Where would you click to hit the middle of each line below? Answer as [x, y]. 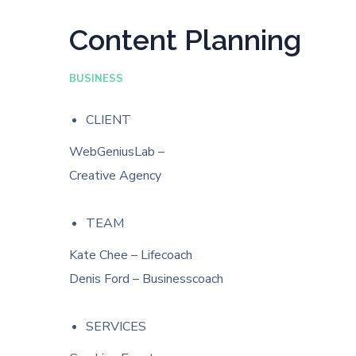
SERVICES [116, 327]
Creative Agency [115, 176]
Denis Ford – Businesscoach [146, 279]
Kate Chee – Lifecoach [131, 255]
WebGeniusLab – [117, 152]
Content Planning [185, 40]
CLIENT [108, 120]
